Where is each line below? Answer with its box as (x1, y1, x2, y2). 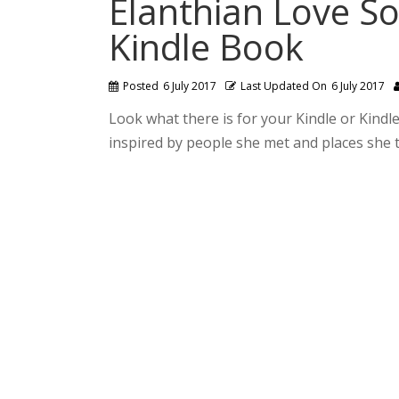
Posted (123, 78, 159, 94)
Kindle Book (109, 22, 304, 71)
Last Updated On (240, 78, 327, 94)
